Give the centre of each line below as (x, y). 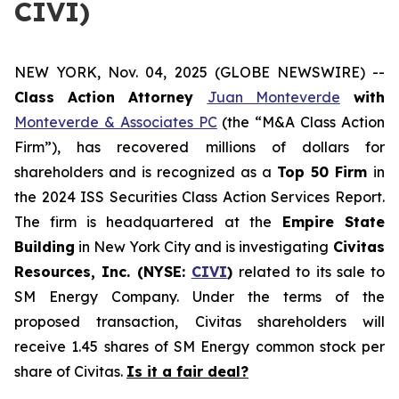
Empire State (328, 222)
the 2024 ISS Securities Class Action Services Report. (199, 197)
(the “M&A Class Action (301, 122)
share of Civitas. (70, 371)
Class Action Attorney (111, 97)
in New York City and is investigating (202, 247)
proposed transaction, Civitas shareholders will (199, 322)
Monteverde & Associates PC (116, 122)
